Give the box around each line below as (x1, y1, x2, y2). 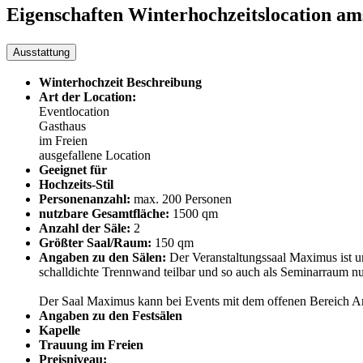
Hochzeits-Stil (39, 177, 113, 192)
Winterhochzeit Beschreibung (39, 75, 202, 90)
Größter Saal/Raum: (39, 236, 152, 250)
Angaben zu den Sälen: (39, 250, 166, 265)
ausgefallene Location (39, 148, 151, 163)
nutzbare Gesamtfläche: (39, 207, 169, 221)
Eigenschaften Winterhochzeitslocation (6, 3, 336, 25)
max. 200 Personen (134, 192, 232, 207)
